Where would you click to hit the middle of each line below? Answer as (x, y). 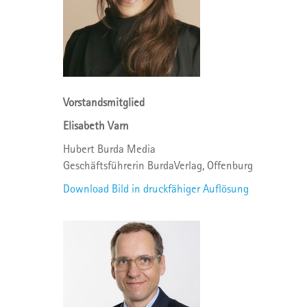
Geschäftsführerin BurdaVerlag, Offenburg (158, 165)
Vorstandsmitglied (104, 102)
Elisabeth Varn (96, 125)
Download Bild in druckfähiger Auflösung (156, 188)
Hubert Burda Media (109, 149)
